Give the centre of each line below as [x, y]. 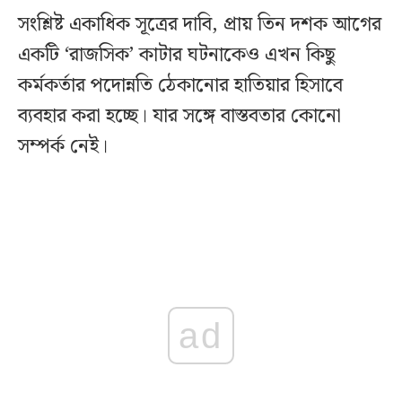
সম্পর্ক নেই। [63, 147]
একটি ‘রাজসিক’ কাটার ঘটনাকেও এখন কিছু [177, 56]
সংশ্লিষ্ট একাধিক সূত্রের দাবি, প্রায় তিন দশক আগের [200, 25]
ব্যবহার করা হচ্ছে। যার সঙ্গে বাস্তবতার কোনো [179, 117]
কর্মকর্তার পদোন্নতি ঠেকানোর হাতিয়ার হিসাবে [180, 86]
